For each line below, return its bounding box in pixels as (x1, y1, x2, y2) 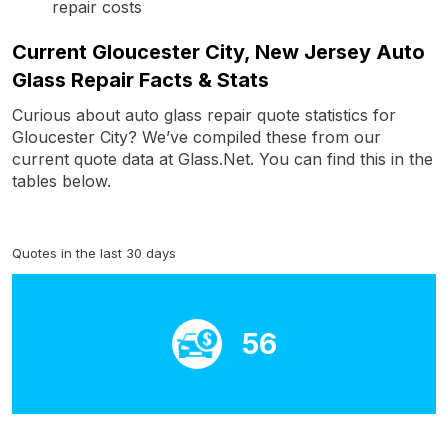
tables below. (12, 170, 111, 191)
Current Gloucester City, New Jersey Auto (12, 39, 425, 64)
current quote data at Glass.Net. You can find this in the (12, 148, 433, 169)
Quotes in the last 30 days (12, 244, 176, 261)
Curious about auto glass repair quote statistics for (12, 104, 396, 125)
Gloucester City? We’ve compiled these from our (12, 126, 381, 147)
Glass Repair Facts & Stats (12, 67, 269, 92)
